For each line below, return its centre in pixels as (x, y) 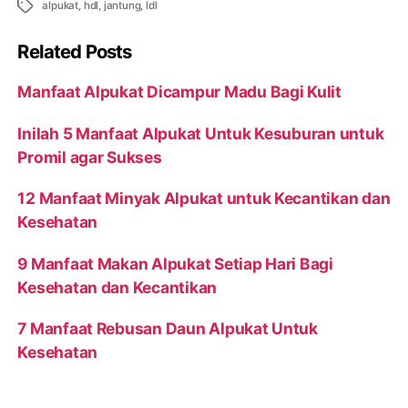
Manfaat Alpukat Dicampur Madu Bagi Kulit (179, 92)
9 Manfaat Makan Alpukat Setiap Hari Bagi (175, 263)
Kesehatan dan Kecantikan (117, 287)
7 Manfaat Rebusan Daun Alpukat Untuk (168, 328)
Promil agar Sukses (90, 157)
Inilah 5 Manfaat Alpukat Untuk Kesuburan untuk (201, 133)
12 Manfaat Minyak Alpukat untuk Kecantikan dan (204, 199)
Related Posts (75, 52)
